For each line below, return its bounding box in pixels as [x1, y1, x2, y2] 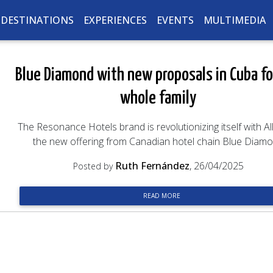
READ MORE [143, 191, 181, 200]
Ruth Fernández [115, 159, 190, 172]
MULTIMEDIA [203, 13, 266, 27]
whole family [120, 89, 197, 107]
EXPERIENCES [83, 13, 147, 27]
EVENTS [156, 13, 194, 27]
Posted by [73, 160, 115, 172]
